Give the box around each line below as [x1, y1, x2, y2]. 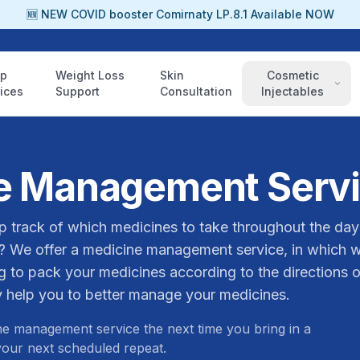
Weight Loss [55, 68, 125, 82]
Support [55, 84, 100, 98]
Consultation [159, 84, 232, 98]
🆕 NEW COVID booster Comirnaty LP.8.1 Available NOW [26, 7, 334, 21]
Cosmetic [266, 68, 319, 82]
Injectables [261, 84, 325, 98]
